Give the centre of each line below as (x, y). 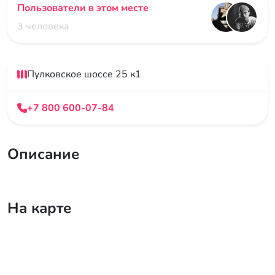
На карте (39, 208)
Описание (43, 154)
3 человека (43, 27)
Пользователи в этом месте (83, 8)
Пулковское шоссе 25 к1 (84, 75)
